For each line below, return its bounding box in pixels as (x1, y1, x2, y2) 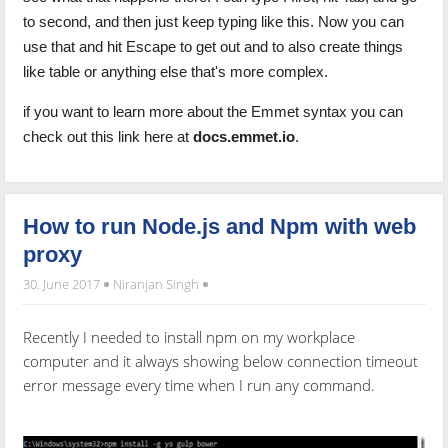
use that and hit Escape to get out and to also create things (23, 38, 404, 56)
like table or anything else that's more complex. (23, 63, 329, 81)
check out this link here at (23, 128, 194, 146)
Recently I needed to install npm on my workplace (23, 327, 356, 348)
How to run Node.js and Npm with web (23, 214, 417, 240)
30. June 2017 (23, 275, 104, 294)
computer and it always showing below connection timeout (23, 351, 419, 372)
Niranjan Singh (113, 275, 200, 294)
